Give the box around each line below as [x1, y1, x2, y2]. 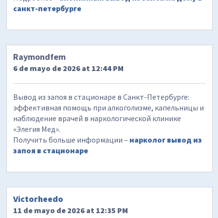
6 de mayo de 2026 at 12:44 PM [13, 63, 124, 73]
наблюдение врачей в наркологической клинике [13, 113, 182, 124]
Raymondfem [13, 51, 66, 63]
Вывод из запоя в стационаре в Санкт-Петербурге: [13, 92, 190, 102]
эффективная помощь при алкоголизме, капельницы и [13, 103, 204, 113]
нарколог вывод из [129, 135, 202, 145]
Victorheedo [13, 193, 64, 205]
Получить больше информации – [13, 135, 130, 145]
